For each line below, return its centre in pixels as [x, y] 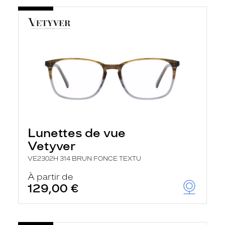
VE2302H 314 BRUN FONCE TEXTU [84, 159]
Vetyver [51, 146]
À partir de [50, 177]
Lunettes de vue [77, 133]
